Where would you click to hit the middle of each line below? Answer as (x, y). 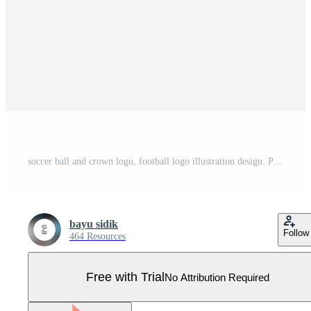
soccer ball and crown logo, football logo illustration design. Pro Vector (278, 161)
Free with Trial (125, 277)
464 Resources (98, 236)
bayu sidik (94, 224)
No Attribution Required (217, 277)
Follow (296, 233)
